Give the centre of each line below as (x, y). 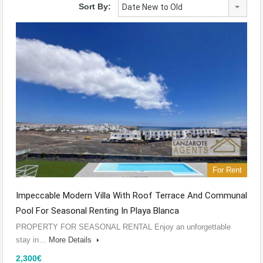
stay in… (32, 240)
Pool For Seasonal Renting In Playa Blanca (97, 210)
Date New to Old (152, 7)
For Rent (227, 170)
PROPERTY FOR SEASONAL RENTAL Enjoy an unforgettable (123, 227)
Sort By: (95, 7)
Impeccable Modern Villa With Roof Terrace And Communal (131, 195)
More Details (71, 240)
